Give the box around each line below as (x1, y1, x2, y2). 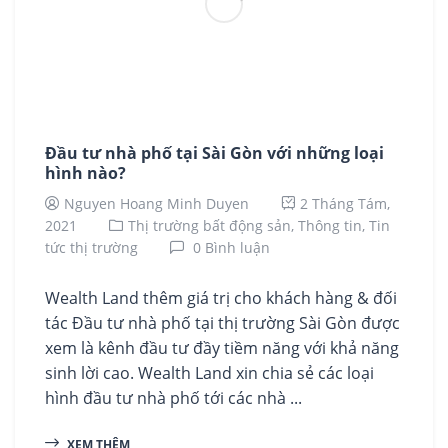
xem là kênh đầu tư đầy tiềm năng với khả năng (45, 337, 399, 360)
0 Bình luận (189, 238, 270, 258)
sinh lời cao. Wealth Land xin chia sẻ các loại (45, 362, 374, 385)
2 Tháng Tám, (300, 194, 390, 214)
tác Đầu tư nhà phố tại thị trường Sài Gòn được (45, 312, 400, 335)
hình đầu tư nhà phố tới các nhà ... (45, 387, 302, 410)
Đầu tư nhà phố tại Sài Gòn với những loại (45, 142, 384, 165)
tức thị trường (45, 238, 138, 258)
